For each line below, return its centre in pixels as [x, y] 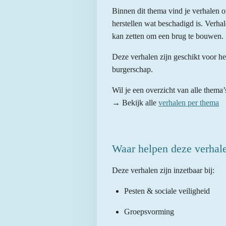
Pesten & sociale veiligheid [167, 191]
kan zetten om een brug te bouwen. [168, 36]
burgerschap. [132, 70]
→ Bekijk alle [135, 103]
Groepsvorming [149, 212]
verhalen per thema [189, 103]
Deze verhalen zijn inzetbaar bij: [163, 171]
